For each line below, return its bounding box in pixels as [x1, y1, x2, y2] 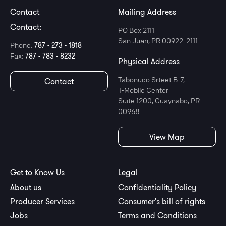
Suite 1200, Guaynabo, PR [118, 96, 200, 105]
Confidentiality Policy [118, 182, 196, 193]
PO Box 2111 [118, 25, 154, 35]
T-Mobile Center [118, 85, 168, 95]
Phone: [10, 40, 32, 50]
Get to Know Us [10, 167, 67, 178]
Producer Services [10, 196, 75, 207]
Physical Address [118, 56, 180, 67]
